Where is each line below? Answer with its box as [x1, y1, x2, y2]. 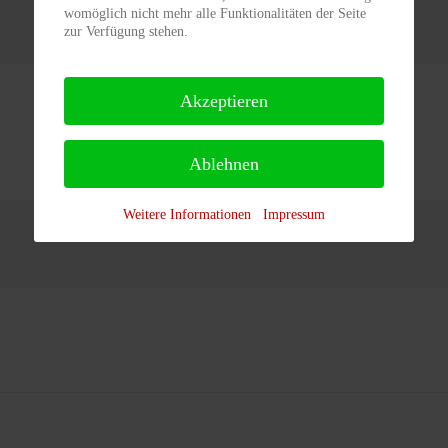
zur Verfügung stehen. [64, 23, 188, 39]
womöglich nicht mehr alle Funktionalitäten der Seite [64, 5, 366, 21]
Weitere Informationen [123, 206, 251, 222]
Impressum [263, 206, 325, 222]
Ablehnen [189, 153, 259, 174]
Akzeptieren [180, 90, 268, 111]
